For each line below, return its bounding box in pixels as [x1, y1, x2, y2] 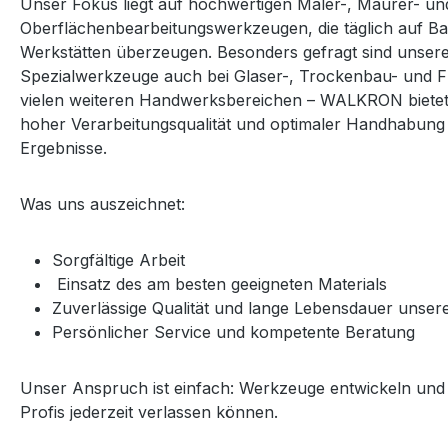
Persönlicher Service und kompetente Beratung [52, 322, 420, 343]
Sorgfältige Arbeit [52, 250, 185, 271]
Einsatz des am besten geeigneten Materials [52, 274, 392, 295]
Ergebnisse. [20, 138, 112, 159]
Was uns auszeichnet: [20, 194, 190, 215]
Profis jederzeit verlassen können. [20, 402, 278, 423]
